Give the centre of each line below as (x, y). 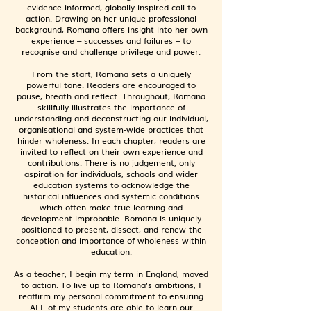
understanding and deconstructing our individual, (111, 118)
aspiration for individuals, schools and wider (111, 174)
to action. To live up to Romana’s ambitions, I (111, 285)
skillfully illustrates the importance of (111, 107)
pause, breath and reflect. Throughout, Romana (111, 96)
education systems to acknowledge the (111, 185)
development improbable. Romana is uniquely (111, 218)
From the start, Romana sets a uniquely (111, 74)
